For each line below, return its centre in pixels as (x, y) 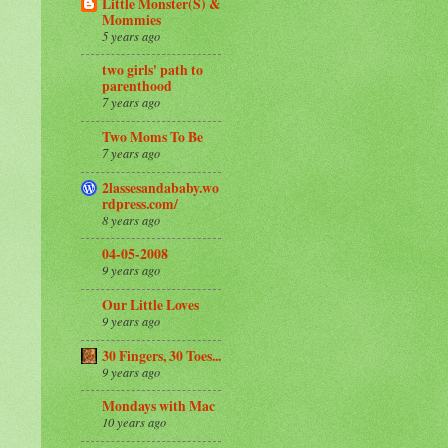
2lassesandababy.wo (160, 187)
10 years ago (134, 422)
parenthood (137, 86)
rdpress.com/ (140, 203)
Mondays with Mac (158, 406)
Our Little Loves (150, 304)
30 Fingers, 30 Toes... (161, 355)
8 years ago (131, 219)
